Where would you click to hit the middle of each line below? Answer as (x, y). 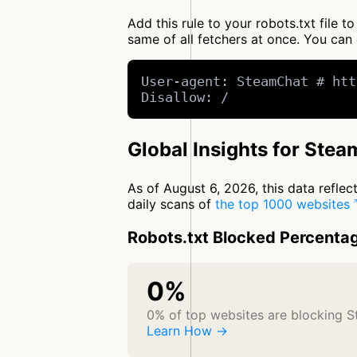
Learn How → (187, 331)
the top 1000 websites (282, 204)
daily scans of (171, 204)
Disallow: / (185, 98)
